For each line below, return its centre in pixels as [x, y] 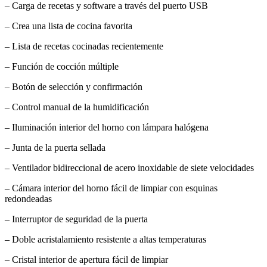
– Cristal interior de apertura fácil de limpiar [86, 259]
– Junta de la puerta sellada [55, 147]
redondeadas [28, 198]
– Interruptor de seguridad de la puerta [76, 219]
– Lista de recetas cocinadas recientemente [84, 46]
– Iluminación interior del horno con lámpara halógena [107, 127]
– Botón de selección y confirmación [74, 86]
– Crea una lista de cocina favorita [69, 26]
